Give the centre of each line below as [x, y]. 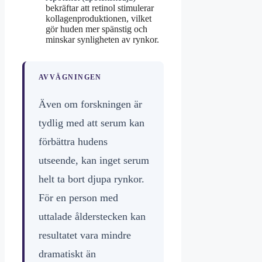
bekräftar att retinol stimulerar [100, 8]
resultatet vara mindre [85, 235]
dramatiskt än [67, 254]
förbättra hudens [73, 142]
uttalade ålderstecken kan [92, 217]
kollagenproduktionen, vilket [99, 19]
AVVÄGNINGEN [70, 77]
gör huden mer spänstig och [96, 29]
